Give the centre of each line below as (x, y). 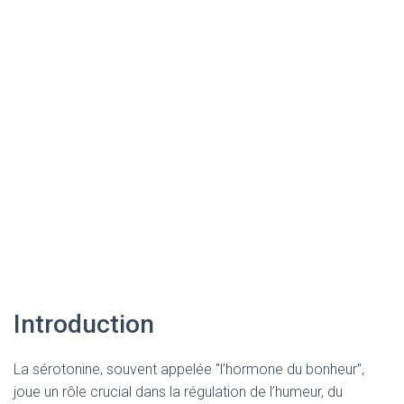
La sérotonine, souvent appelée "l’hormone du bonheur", (189, 369)
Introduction (84, 324)
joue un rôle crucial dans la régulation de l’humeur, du (178, 392)
